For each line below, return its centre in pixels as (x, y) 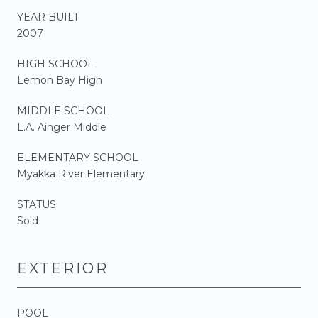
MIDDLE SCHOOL (63, 110)
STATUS (37, 204)
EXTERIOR (63, 268)
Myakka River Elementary (81, 174)
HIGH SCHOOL (55, 64)
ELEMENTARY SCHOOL (78, 157)
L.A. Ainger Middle (62, 127)
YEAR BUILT (48, 17)
